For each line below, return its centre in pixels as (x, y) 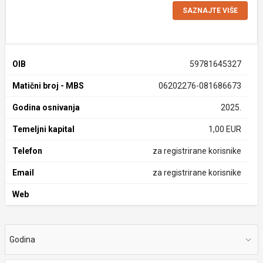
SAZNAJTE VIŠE (210, 11)
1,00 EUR (225, 129)
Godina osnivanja (46, 107)
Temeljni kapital (43, 129)
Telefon (27, 151)
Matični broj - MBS (48, 86)
